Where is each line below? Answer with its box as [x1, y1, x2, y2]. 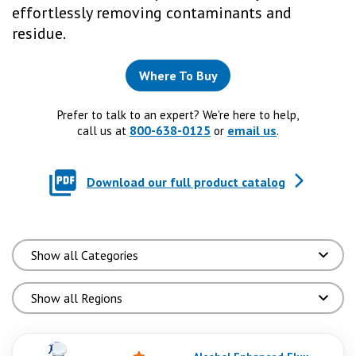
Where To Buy [138, 68, 218, 83]
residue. [12, 23, 66, 44]
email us [227, 122, 277, 138]
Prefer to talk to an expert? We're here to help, [57, 107, 299, 122]
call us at [77, 123, 130, 138]
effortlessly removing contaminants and [12, 2, 292, 23]
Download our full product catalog [87, 174, 285, 190]
